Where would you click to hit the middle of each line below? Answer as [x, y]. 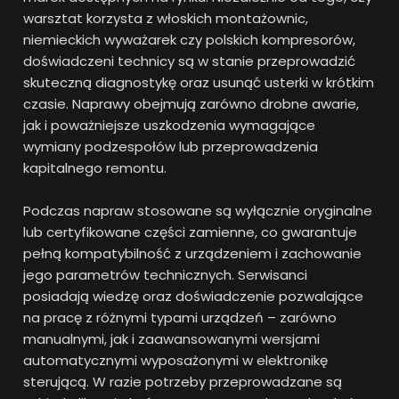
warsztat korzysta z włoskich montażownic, [166, 18]
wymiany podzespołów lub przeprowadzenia [171, 146]
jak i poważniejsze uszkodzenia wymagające [170, 125]
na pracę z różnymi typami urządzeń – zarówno [180, 317]
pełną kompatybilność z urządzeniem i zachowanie [193, 253]
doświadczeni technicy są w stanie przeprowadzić [190, 61]
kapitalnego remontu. [95, 167]
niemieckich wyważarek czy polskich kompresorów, [190, 39]
